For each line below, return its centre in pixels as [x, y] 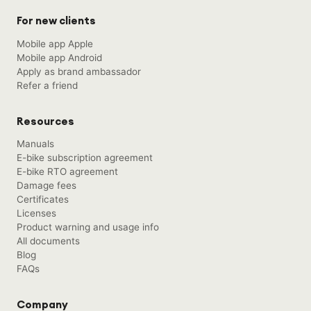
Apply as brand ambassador [79, 71]
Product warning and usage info [88, 227]
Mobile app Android [59, 57]
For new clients [56, 21]
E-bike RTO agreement [67, 172]
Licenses [36, 213]
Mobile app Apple [55, 43]
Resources [45, 121]
